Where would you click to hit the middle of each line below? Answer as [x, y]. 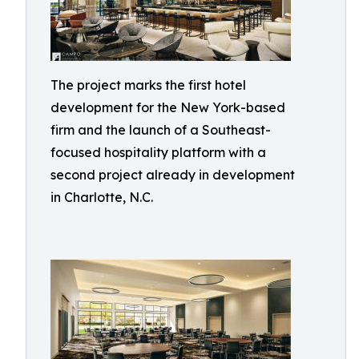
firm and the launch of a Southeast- [161, 130]
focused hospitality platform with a [158, 152]
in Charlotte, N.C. [102, 197]
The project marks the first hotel [148, 85]
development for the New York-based [168, 107]
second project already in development [173, 175]
